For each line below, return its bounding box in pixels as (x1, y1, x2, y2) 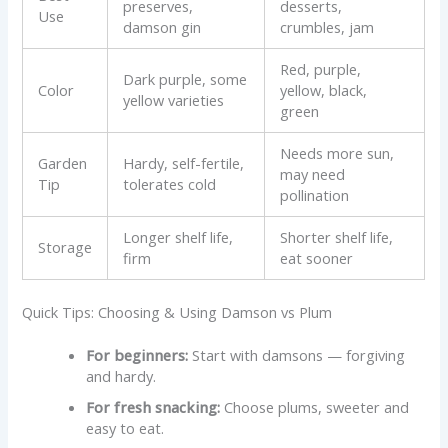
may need (280, 164, 346, 185)
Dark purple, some (123, 69, 248, 90)
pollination (280, 185, 350, 206)
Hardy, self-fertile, (123, 153, 245, 174)
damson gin (123, 17, 202, 38)
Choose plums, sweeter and (220, 396, 410, 417)
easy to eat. (86, 417, 165, 438)
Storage (38, 237, 93, 258)
